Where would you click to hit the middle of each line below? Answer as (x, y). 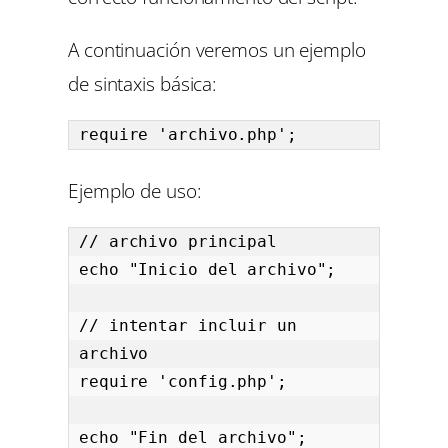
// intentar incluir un (188, 326)
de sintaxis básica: (143, 83)
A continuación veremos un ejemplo (217, 49)
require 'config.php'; (183, 382)
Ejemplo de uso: (135, 190)
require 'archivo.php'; (188, 134)
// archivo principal (178, 242)
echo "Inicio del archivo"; (208, 270)
